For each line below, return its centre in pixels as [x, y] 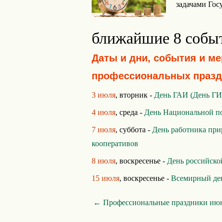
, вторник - [135, 95]
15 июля [106, 178]
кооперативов [115, 143]
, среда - [130, 112]
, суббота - [134, 130]
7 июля [104, 130]
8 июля [104, 161]
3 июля [104, 95]
